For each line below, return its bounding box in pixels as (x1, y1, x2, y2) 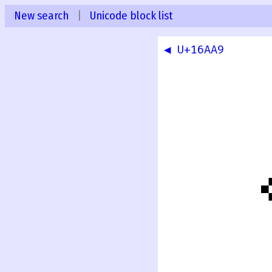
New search (14, 9, 69, 22)
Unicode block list (90, 9, 173, 22)
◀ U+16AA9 (164, 42, 224, 58)
